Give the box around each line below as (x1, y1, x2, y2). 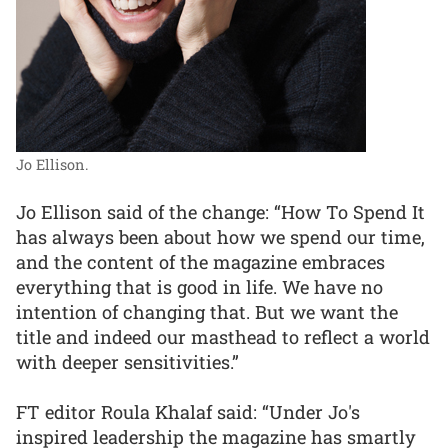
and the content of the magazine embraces (16, 249, 385, 274)
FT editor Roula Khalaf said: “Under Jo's (16, 400, 360, 425)
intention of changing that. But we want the (16, 299, 398, 324)
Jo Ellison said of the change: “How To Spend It (16, 199, 425, 224)
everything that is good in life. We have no (16, 274, 383, 299)
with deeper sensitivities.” (16, 349, 239, 374)
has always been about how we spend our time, (16, 224, 425, 249)
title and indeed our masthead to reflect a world (16, 324, 430, 349)
